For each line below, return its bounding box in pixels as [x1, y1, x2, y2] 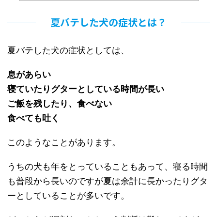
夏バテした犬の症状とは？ [50, 15, 167, 29]
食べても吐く [7, 112, 60, 123]
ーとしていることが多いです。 [7, 190, 129, 201]
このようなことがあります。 [7, 137, 121, 147]
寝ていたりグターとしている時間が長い [7, 83, 164, 94]
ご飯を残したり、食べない [7, 98, 112, 108]
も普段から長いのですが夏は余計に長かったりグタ [7, 175, 208, 186]
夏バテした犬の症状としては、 [7, 45, 129, 55]
